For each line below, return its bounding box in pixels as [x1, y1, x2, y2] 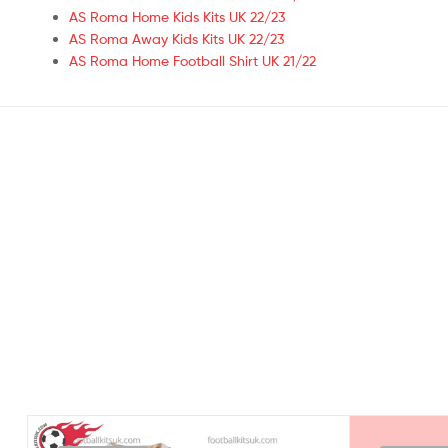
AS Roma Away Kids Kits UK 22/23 [69, 29, 284, 47]
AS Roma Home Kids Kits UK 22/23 [69, 7, 285, 25]
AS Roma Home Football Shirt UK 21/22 [69, 51, 316, 69]
